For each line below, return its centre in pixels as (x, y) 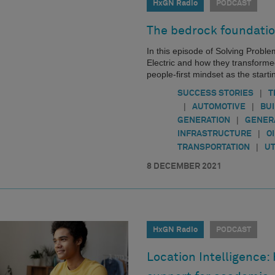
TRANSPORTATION (214, 148)
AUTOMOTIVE (219, 107)
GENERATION (204, 121)
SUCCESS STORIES (215, 94)
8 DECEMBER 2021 (184, 167)
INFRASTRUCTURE (215, 134)
